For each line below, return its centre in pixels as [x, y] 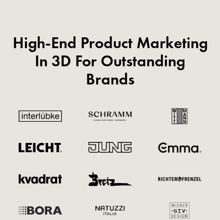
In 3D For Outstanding [110, 61]
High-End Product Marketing [110, 42]
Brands [110, 79]
